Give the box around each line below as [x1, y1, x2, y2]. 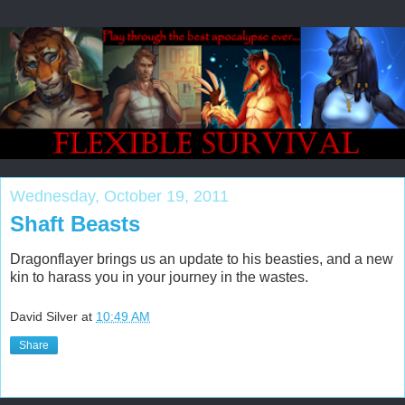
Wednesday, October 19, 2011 [10, 186, 229, 205]
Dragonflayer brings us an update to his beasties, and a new [10, 251, 393, 268]
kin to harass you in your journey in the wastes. [10, 269, 308, 286]
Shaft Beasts [10, 211, 140, 236]
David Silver [10, 309, 78, 325]
